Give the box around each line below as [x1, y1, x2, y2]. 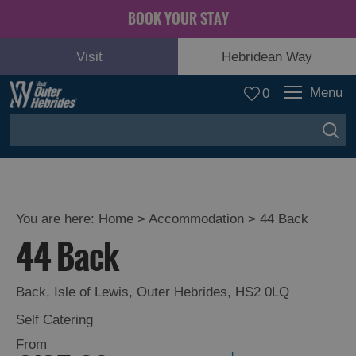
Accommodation [149, 211, 244, 226]
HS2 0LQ [235, 284, 289, 300]
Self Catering [16, 312, 93, 327]
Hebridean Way [222, 49, 312, 64]
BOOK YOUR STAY [127, 8, 229, 30]
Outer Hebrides [137, 284, 227, 300]
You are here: [16, 211, 99, 226]
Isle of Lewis [54, 284, 129, 300]
